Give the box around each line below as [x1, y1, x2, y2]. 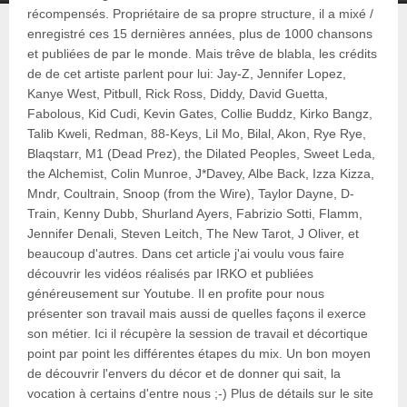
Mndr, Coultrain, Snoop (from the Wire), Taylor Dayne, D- [27, 185, 354, 201]
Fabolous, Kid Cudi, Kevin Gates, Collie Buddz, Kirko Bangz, [27, 105, 372, 121]
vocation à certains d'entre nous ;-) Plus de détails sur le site [27, 385, 373, 401]
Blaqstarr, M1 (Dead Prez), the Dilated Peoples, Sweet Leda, [27, 145, 375, 161]
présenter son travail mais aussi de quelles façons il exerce [27, 305, 366, 321]
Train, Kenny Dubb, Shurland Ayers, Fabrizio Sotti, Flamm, [27, 205, 362, 221]
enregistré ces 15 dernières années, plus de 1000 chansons [27, 25, 372, 41]
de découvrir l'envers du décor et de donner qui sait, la [27, 365, 341, 381]
